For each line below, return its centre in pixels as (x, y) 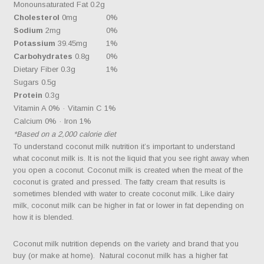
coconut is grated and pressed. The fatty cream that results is (120, 182)
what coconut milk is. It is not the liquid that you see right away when (131, 159)
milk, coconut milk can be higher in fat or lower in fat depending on (129, 206)
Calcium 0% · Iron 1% (53, 121)
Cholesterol (37, 18)
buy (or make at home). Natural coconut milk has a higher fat (121, 256)
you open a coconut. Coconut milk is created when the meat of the (128, 170)
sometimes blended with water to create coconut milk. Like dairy (124, 194)
